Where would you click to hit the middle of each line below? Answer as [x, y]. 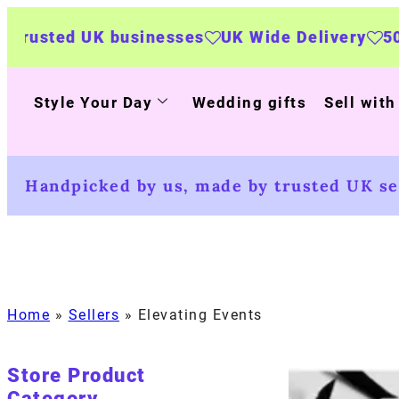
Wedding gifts [249, 102]
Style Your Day [93, 102]
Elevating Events [200, 315]
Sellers [94, 315]
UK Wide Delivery [164, 37]
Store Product [77, 375]
